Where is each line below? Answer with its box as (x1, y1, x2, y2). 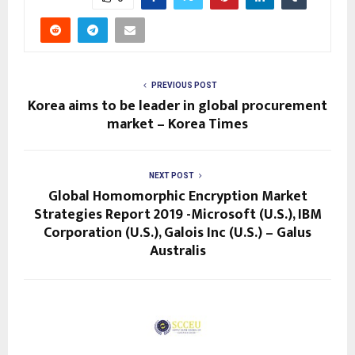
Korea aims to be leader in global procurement (28, 94, 327, 119)
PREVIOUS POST (151, 81, 217, 90)
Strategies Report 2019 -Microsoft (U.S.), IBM (33, 203, 322, 227)
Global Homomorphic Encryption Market (48, 185, 307, 209)
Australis (149, 239, 206, 264)
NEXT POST (148, 171, 194, 181)
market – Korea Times (107, 113, 248, 137)
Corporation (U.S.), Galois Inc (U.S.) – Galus (44, 221, 311, 246)
